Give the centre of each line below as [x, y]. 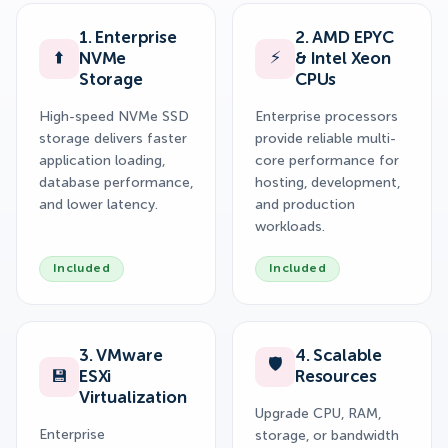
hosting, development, [327, 182]
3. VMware [121, 356]
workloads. [290, 226]
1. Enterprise [128, 38]
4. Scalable [339, 356]
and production [305, 204]
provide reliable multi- [325, 138]
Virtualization [133, 398]
